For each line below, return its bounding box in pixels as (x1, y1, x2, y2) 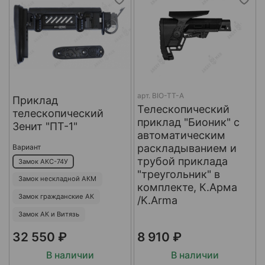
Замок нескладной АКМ (18, 174, 96, 183)
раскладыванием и (137, 141, 237, 154)
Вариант (12, 142, 41, 151)
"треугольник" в (137, 167, 220, 180)
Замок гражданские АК (18, 192, 94, 201)
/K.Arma (137, 193, 177, 206)
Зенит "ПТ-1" (12, 119, 77, 132)
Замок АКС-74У (18, 157, 68, 166)
